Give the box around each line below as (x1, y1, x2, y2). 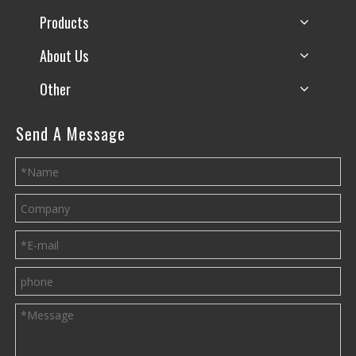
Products (40, 12, 88, 33)
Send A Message (16, 122, 126, 146)
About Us (40, 45, 88, 67)
